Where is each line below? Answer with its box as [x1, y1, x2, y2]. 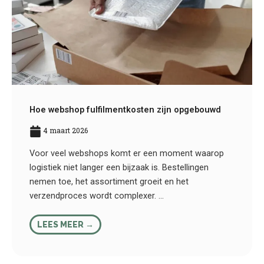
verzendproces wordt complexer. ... [29, 190, 164, 201]
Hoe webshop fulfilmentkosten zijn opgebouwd [29, 104, 221, 115]
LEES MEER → [37, 219, 94, 229]
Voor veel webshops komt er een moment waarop [29, 147, 224, 159]
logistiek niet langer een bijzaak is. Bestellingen [29, 161, 209, 173]
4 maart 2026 [41, 126, 88, 136]
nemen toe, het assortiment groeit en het [29, 176, 189, 187]
